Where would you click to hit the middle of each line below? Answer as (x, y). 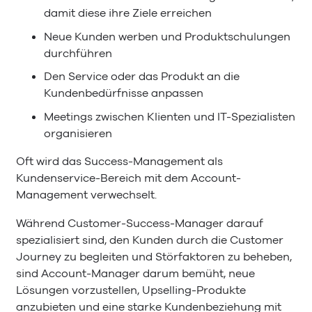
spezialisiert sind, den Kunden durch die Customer (150, 240)
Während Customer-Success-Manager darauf (140, 223)
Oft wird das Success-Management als (119, 162)
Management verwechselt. (86, 195)
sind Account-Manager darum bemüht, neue (135, 273)
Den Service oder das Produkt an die (142, 77)
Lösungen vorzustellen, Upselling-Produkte (131, 290)
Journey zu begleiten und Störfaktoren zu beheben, (154, 257)
